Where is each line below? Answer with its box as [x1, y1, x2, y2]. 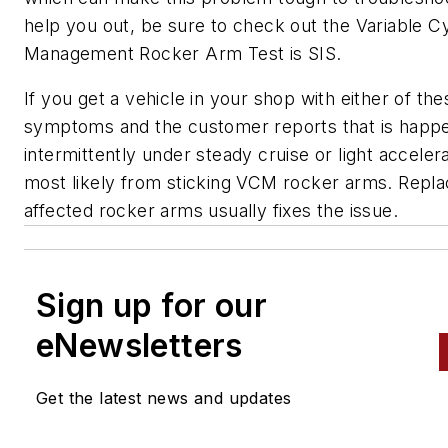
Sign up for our [36, 286, 267, 326]
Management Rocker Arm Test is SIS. [24, 42, 342, 64]
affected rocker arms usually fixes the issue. [24, 200, 398, 222]
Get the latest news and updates [36, 388, 292, 409]
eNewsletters [36, 326, 243, 366]
